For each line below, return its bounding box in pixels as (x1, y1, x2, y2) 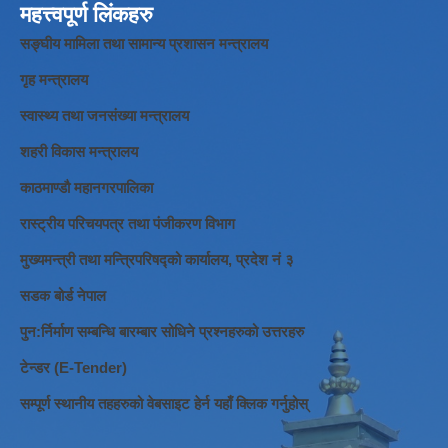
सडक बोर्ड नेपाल (20, 287, 106, 305)
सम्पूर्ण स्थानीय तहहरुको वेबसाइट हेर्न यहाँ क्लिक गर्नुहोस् (20, 395, 308, 413)
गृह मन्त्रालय (20, 71, 88, 89)
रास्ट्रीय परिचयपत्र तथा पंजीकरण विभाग (20, 215, 235, 233)
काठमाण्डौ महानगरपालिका (20, 179, 153, 197)
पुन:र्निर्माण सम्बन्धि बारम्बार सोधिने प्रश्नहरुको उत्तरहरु (20, 323, 304, 341)
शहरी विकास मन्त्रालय (20, 143, 138, 161)
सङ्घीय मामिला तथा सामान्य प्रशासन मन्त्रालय (20, 35, 268, 53)
